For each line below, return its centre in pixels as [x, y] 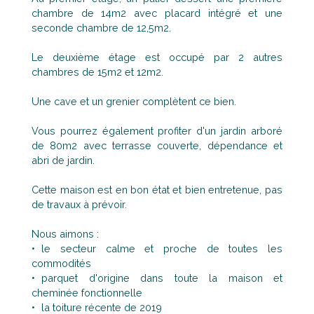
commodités [63, 264]
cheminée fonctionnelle [87, 293]
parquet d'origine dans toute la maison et [162, 278]
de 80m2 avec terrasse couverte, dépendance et [157, 146]
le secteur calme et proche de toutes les [162, 249]
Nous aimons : [65, 234]
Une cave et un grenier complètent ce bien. [134, 102]
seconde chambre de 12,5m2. [101, 28]
